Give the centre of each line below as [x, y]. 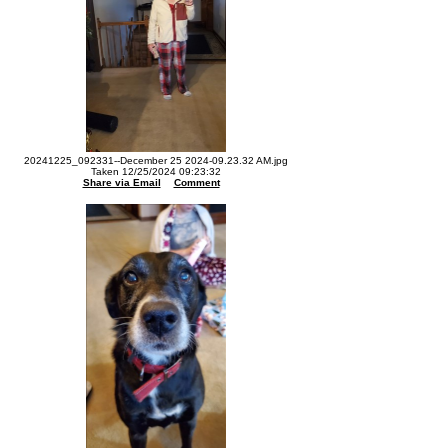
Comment [196, 182]
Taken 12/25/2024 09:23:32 [156, 171]
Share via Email [121, 182]
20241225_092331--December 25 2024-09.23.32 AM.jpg [156, 160]
